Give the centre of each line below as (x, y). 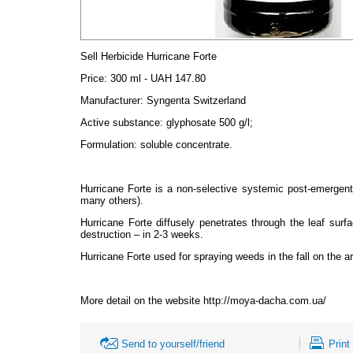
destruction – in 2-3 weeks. (142, 234)
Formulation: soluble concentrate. (156, 144)
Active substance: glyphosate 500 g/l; (167, 122)
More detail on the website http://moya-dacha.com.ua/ (203, 300)
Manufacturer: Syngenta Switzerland (163, 100)
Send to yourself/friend (173, 344)
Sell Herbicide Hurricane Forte (149, 56)
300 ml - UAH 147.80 (156, 78)
